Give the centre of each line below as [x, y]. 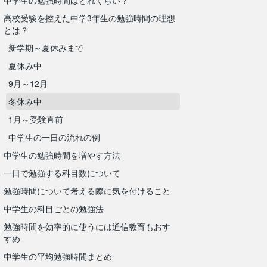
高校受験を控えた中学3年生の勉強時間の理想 [89, 18]
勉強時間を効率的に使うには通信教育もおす [87, 226]
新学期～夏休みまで [46, 48]
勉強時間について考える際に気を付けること [87, 191]
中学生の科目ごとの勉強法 [54, 209]
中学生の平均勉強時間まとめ [58, 256]
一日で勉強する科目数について [62, 173]
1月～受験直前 [36, 119]
